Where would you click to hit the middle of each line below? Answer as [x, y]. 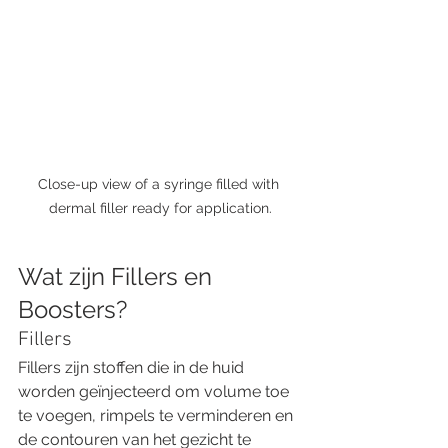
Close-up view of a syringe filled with [160, 183]
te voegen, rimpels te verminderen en [157, 415]
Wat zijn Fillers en [118, 276]
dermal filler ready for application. [160, 207]
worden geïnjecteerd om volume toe [155, 391]
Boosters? [75, 309]
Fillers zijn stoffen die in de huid [133, 367]
